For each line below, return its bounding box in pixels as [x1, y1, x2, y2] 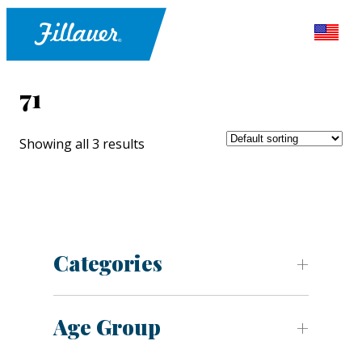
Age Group [53, 313, 161, 342]
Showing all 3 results [19, 135, 145, 154]
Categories [53, 249, 162, 278]
